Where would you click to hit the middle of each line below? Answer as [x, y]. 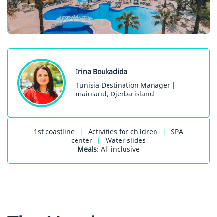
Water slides [126, 140]
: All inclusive [118, 149]
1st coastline [54, 131]
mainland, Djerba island [115, 93]
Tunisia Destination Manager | [126, 85]
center [82, 140]
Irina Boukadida [101, 71]
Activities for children [123, 131]
